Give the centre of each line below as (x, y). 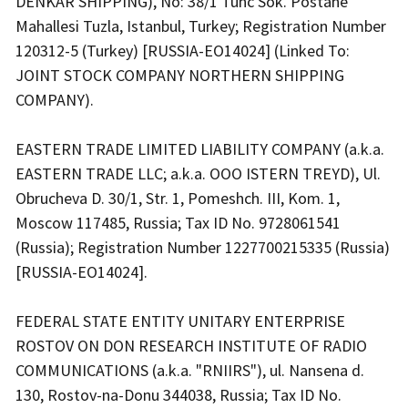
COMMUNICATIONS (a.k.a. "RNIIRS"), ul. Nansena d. (190, 371)
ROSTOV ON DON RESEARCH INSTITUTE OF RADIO (191, 346)
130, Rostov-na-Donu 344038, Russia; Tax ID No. (178, 395)
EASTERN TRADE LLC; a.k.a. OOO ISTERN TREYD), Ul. (198, 174)
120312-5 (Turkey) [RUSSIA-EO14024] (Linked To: (183, 51)
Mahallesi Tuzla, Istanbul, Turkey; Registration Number (201, 26)
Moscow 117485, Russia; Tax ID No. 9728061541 (178, 223)
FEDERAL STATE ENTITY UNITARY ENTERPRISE (180, 321)
